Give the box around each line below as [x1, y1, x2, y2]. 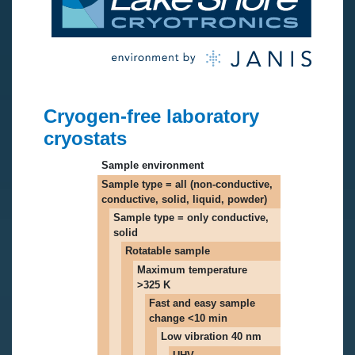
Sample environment [101, 158, 204, 171]
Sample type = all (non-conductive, [101, 177, 273, 190]
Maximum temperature [137, 263, 247, 276]
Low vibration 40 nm [161, 330, 261, 342]
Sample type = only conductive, [113, 211, 269, 223]
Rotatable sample [125, 244, 210, 257]
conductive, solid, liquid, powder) [101, 193, 267, 205]
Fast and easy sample [149, 296, 255, 309]
